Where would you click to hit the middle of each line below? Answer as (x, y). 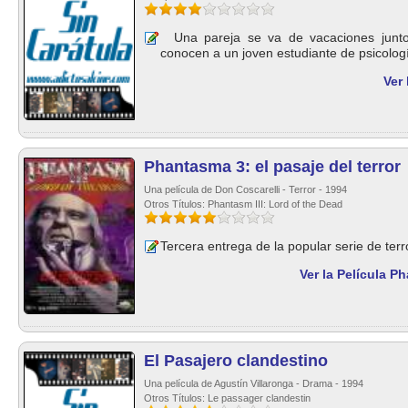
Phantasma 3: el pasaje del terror (272, 167)
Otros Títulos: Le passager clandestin (227, 398)
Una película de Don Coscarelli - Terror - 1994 (245, 189)
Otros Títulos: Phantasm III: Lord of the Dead (243, 204)
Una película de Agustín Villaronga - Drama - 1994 (254, 383)
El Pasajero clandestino (236, 361)
